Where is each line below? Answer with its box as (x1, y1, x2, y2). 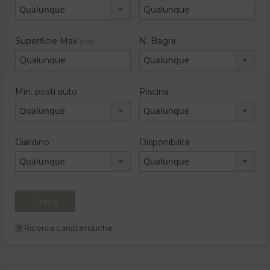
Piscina (139, 86, 169, 97)
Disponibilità (139, 136, 190, 148)
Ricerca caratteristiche (22, 222, 113, 233)
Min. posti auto (15, 86, 77, 97)
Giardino (15, 136, 49, 148)
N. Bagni (139, 35, 175, 46)
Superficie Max (15, 35, 80, 46)
